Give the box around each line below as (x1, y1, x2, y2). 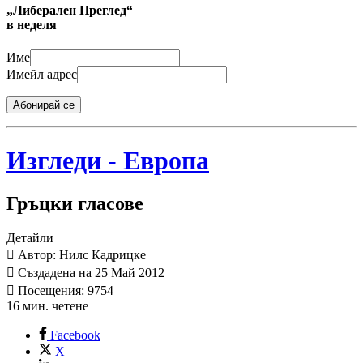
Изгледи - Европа (6, 145, 209, 175)
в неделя (6, 17, 57, 32)
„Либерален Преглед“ (6, 2, 133, 17)
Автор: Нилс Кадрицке (15, 247, 146, 262)
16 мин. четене (6, 298, 88, 313)
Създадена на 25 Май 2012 (15, 265, 164, 280)
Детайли (6, 230, 53, 245)
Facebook (50, 327, 100, 342)
